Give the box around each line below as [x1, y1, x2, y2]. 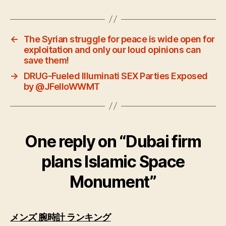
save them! [23, 54, 69, 66]
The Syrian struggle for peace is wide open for [23, 33, 215, 44]
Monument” [70, 172, 156, 192]
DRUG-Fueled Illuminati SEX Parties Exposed [23, 70, 208, 81]
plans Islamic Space [41, 151, 185, 172]
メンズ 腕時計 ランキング [10, 211, 111, 222]
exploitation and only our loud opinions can [23, 44, 201, 55]
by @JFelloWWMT [23, 81, 100, 92]
